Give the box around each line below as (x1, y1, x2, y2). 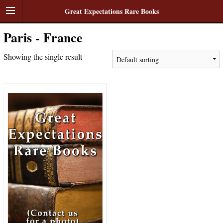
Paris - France (3, 28, 83, 47)
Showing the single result (3, 51, 82, 62)
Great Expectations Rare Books (64, 6, 159, 16)
